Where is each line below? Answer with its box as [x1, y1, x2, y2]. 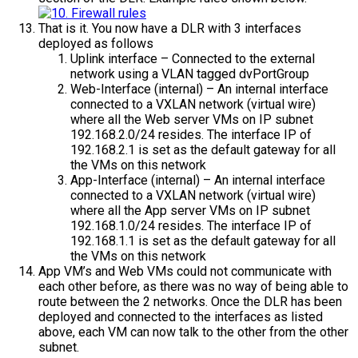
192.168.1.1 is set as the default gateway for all [70, 233, 336, 249]
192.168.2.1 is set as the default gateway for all [70, 141, 336, 157]
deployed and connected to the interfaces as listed [38, 308, 323, 324]
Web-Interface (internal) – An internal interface [70, 81, 328, 97]
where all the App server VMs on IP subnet [70, 202, 310, 218]
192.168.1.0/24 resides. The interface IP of [70, 217, 312, 233]
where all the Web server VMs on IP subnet [70, 111, 313, 127]
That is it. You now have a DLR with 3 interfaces [38, 20, 301, 36]
